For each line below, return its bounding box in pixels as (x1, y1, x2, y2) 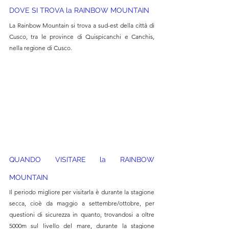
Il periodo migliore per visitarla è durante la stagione (9, 188, 154, 196)
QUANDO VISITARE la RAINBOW (9, 155, 154, 164)
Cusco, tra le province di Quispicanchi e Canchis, (9, 33, 154, 41)
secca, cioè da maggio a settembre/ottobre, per (9, 199, 154, 207)
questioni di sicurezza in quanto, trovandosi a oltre (9, 210, 154, 218)
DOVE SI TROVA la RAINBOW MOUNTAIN (9, 6, 149, 15)
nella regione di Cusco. (9, 44, 72, 52)
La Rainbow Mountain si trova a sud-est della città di (9, 21, 154, 30)
